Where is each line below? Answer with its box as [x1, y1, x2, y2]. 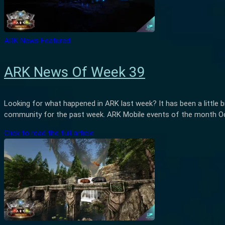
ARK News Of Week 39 [4, 63, 145, 80]
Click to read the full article [4, 129, 94, 138]
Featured [41, 36, 70, 45]
